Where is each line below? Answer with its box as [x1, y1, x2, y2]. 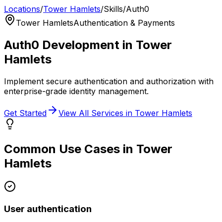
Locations [4, 4, 40, 14]
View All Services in [58, 108, 135, 118]
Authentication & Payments [73, 18, 175, 28]
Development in [39, 37, 136, 52]
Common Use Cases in [4, 141, 136, 156]
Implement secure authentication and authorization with [4, 76, 214, 86]
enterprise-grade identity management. [4, 86, 149, 96]
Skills [104, 4, 123, 14]
